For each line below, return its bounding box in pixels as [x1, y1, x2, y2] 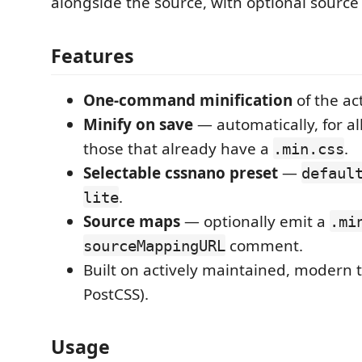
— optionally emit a [180, 210, 330, 232]
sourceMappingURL [83, 236, 225, 255]
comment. [225, 234, 303, 256]
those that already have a [83, 137, 273, 159]
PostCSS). [83, 283, 149, 305]
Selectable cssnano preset [83, 162, 278, 183]
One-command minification [83, 89, 293, 111]
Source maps [83, 210, 180, 232]
